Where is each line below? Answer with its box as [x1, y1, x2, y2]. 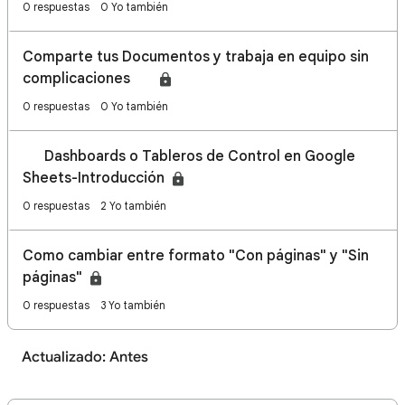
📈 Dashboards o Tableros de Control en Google [23, 147, 355, 165]
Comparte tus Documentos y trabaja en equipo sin [23, 48, 369, 66]
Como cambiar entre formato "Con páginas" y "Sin [23, 247, 369, 265]
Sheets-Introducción [23, 169, 168, 187]
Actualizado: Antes [22, 348, 148, 366]
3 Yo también [100, 298, 165, 312]
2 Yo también [100, 199, 166, 212]
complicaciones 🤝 [23, 70, 155, 88]
